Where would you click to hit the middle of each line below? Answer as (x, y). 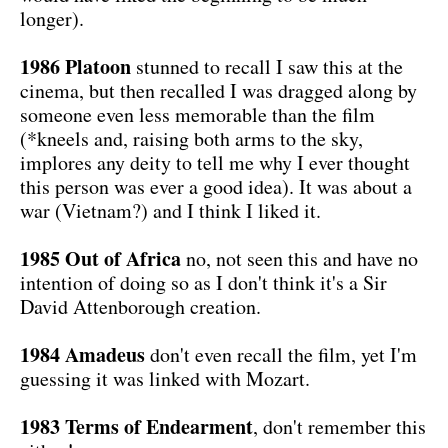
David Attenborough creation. (140, 306)
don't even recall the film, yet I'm (281, 354)
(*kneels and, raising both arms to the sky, (191, 138)
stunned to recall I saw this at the (267, 66)
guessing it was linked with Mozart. (165, 378)
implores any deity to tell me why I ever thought (215, 162)
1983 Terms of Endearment (136, 426)
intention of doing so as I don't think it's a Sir (203, 282)
